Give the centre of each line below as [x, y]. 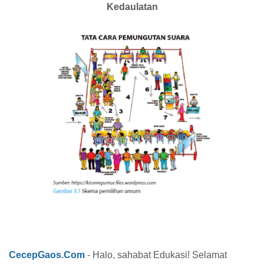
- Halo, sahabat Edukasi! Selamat [156, 255]
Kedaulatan [132, 7]
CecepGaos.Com [47, 255]
